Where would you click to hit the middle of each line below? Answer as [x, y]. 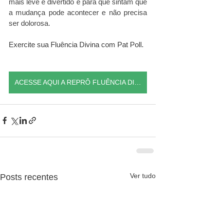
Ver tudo [143, 175]
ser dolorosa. [30, 23]
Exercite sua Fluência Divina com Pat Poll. [76, 44]
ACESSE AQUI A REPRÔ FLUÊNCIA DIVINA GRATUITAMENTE [138, 82]
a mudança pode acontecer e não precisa [78, 12]
